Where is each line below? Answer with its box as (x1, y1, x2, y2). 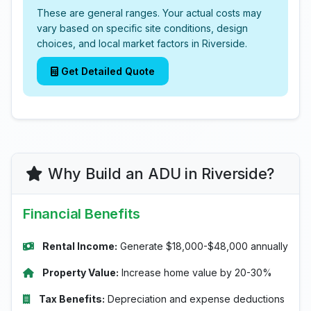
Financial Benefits (23, 205, 140, 222)
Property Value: (42, 267, 119, 278)
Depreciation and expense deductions (105, 293, 285, 305)
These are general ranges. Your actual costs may (37, 7, 262, 19)
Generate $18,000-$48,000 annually (117, 240, 288, 252)
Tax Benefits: (39, 293, 105, 305)
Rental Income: (42, 240, 117, 252)
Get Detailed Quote (61, 65, 155, 77)
